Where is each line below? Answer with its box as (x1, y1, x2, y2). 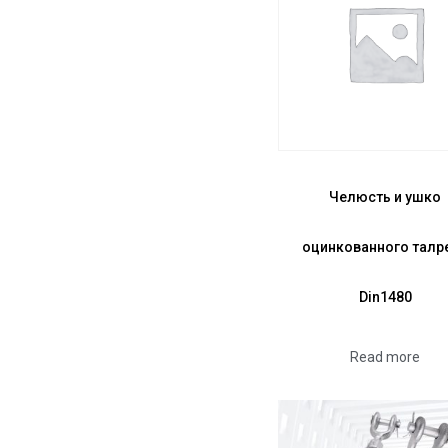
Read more (350, 348, 421, 365)
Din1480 (358, 288, 412, 305)
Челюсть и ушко (329, 188, 442, 205)
